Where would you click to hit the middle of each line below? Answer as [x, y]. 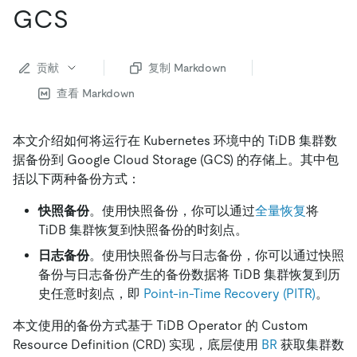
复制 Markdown [187, 68]
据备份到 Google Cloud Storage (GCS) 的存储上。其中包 [176, 160]
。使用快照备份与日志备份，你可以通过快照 [217, 256]
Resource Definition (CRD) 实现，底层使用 [137, 345]
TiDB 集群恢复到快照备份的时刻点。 [143, 230]
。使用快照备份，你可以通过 [172, 211]
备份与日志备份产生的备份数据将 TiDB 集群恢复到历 [189, 275]
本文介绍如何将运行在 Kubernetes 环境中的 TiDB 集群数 [175, 141]
